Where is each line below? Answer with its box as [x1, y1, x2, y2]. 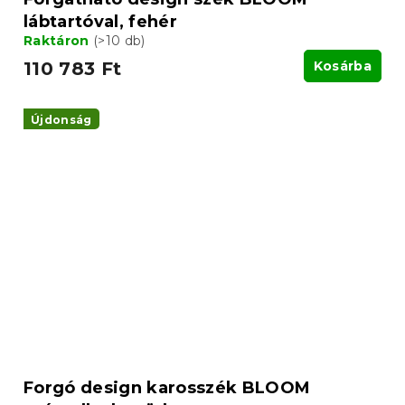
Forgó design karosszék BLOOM [24, 378, 311, 399]
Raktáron [24, 32, 93, 49]
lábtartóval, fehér [24, 11, 177, 32]
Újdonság [31, 112, 92, 127]
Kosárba [313, 57, 372, 74]
